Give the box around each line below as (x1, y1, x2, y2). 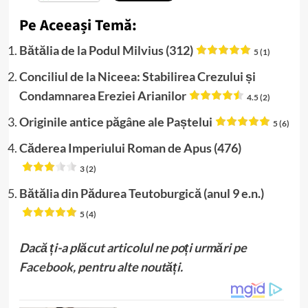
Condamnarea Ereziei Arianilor (19, 87, 186, 103)
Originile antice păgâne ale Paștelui (19, 113, 212, 129)
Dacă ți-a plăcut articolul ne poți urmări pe (19, 239, 247, 255)
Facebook (19, 258, 73, 274)
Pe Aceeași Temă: (19, 14, 137, 36)
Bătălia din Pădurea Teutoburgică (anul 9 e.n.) (19, 185, 264, 201)
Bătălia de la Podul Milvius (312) (19, 42, 193, 58)
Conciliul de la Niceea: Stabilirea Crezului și (19, 68, 256, 84)
